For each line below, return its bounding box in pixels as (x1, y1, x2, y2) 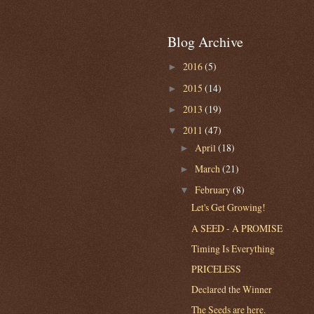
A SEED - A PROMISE (191, 221, 283, 235)
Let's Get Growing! (191, 200, 266, 214)
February (194, 183, 233, 197)
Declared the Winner (191, 282, 273, 296)
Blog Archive (168, 32, 243, 51)
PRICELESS (191, 261, 242, 275)
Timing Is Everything (191, 241, 275, 255)
